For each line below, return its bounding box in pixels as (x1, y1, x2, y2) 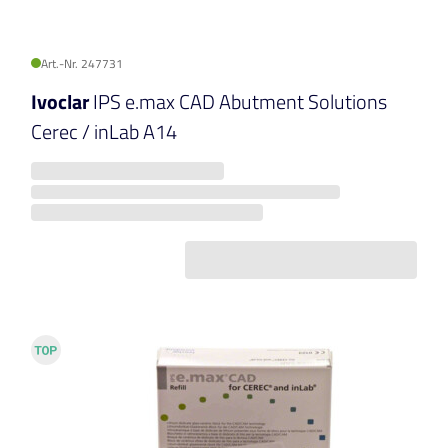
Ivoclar (31, 86, 93, 118)
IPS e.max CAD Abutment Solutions (93, 86, 387, 118)
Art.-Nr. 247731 (41, 54, 123, 74)
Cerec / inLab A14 (31, 116, 177, 148)
